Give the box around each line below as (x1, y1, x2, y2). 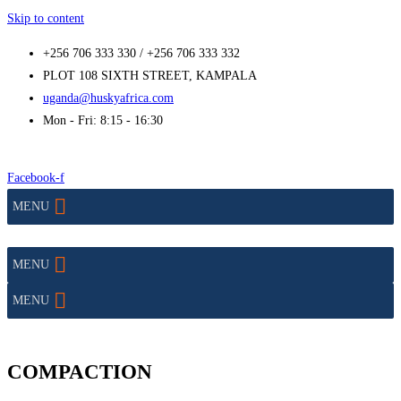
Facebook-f (7, 171, 64, 184)
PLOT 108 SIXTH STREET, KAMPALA (43, 69, 257, 82)
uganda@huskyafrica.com (43, 91, 174, 105)
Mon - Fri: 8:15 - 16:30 (43, 114, 163, 127)
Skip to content (7, 12, 84, 25)
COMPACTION (7, 361, 152, 384)
